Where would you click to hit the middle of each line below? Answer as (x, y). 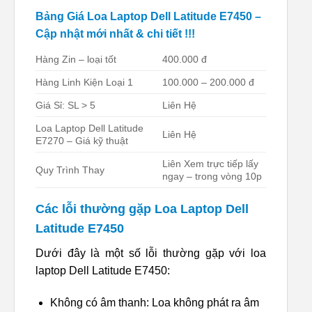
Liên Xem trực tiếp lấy (211, 163)
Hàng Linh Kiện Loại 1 (84, 82)
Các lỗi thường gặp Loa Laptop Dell (142, 209)
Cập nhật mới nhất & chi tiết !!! (115, 33)
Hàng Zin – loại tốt (76, 59)
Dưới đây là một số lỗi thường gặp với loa (151, 253)
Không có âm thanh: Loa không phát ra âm (154, 302)
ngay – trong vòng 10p (212, 176)
